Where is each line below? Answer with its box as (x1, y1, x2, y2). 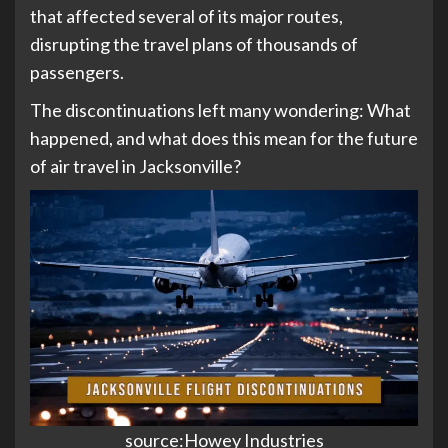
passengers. (30, 60, 124, 83)
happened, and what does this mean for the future (30, 126, 418, 149)
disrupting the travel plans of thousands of (30, 32, 358, 55)
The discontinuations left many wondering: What (30, 98, 411, 121)
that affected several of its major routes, (30, 4, 343, 27)
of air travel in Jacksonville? (30, 154, 241, 177)
